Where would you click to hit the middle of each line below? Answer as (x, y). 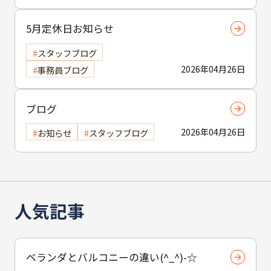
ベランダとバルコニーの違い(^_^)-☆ (112, 257)
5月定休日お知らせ (70, 29)
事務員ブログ (63, 70)
